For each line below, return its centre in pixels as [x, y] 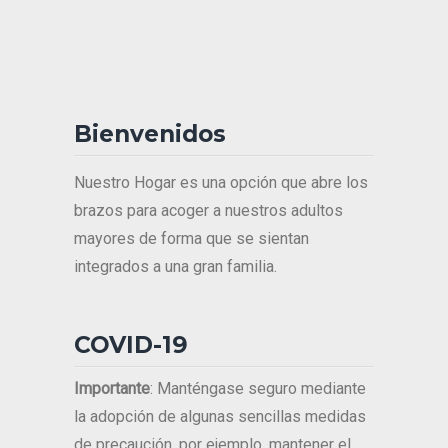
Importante [112, 389]
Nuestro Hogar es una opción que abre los [221, 183]
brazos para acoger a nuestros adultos [208, 211]
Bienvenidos [150, 134]
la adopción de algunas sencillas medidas [220, 417]
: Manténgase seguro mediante [258, 389]
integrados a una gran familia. [175, 267]
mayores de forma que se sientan [191, 239]
